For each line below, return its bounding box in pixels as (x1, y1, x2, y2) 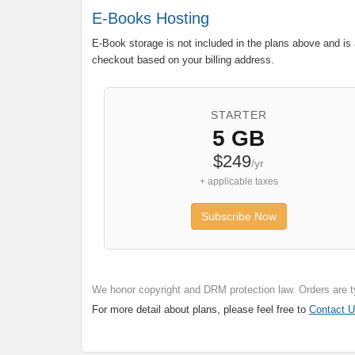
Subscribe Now (200, 210, 277, 223)
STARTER (210, 109, 267, 121)
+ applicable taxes (199, 176, 278, 187)
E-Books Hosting (92, 10, 209, 27)
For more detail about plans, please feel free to (92, 303, 309, 315)
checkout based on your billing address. (92, 54, 274, 66)
